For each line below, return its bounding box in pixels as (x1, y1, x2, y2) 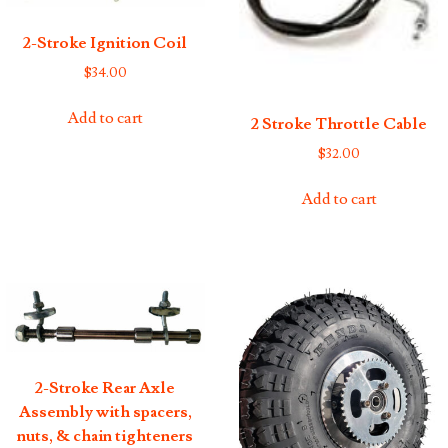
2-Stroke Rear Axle (35, 378, 176, 399)
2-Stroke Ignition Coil (23, 33, 188, 54)
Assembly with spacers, (18, 402, 192, 423)
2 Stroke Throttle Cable (250, 113, 427, 134)
